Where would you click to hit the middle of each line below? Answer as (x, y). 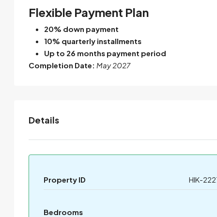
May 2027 (113, 65)
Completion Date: (62, 65)
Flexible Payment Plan (89, 12)
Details (44, 120)
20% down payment (81, 29)
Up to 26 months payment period (105, 53)
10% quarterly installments (93, 41)
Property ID (65, 179)
